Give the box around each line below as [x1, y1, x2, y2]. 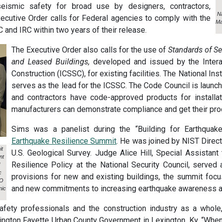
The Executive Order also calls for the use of [11, 45, 168, 55]
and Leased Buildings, [11, 56, 90, 66]
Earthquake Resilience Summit [11, 136, 117, 146]
